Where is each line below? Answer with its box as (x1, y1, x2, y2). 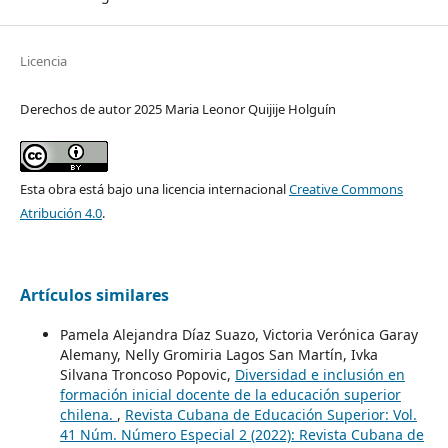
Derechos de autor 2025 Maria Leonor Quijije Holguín (19, 99, 336, 118)
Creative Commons (288, 179, 403, 198)
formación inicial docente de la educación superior (59, 384, 401, 404)
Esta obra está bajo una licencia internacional (19, 179, 289, 198)
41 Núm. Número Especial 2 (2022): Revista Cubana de (59, 424, 424, 444)
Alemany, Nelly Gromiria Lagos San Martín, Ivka (59, 344, 378, 364)
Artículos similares (19, 283, 169, 306)
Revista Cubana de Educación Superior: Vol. (124, 404, 417, 424)
